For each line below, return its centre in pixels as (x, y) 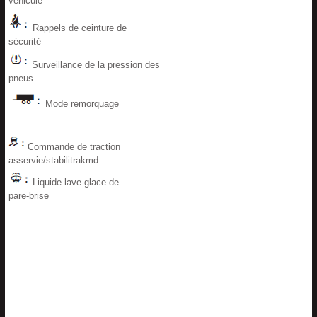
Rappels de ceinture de (78, 28)
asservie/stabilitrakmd (53, 160)
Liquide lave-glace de (74, 182)
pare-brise (29, 196)
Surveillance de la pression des (94, 65)
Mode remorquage (81, 104)
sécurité (25, 41)
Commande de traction (73, 147)
